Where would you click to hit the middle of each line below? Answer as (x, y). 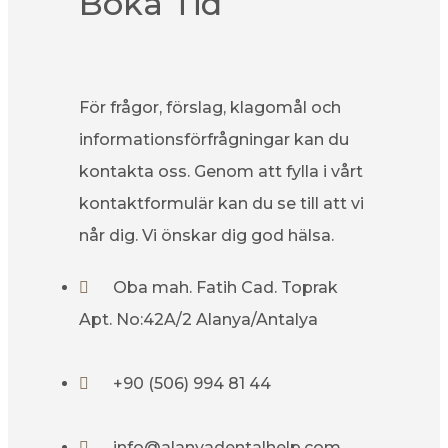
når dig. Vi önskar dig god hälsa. (206, 235)
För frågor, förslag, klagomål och (210, 107)
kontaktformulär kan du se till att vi (221, 203)
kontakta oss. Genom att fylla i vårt (221, 171)
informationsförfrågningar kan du (214, 139)
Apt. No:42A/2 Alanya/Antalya (198, 319)
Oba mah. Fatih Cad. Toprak (225, 287)
